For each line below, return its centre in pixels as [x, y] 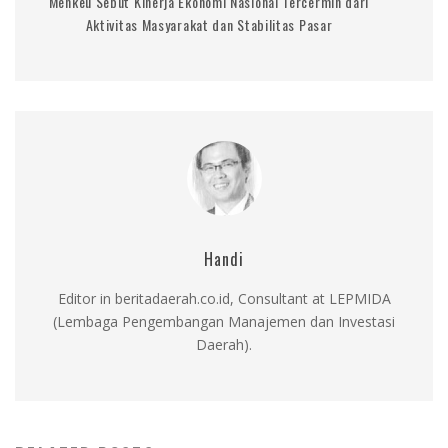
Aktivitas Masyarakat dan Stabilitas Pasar [209, 24]
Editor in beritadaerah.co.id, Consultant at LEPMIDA [224, 298]
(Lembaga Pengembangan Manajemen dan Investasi [224, 321]
